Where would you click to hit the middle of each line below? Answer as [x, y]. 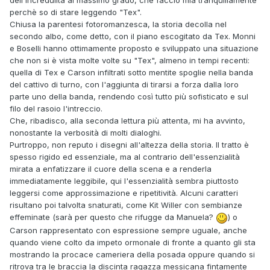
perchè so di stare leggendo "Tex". [76, 12]
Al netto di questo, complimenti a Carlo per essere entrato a [135, 116]
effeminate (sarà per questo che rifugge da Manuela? [113, 217]
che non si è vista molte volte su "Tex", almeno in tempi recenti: [130, 61]
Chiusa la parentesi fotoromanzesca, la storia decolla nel [118, 24]
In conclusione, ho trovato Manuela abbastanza [112, 44]
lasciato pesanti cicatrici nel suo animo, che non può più [129, 8]
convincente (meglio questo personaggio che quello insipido [136, 56]
